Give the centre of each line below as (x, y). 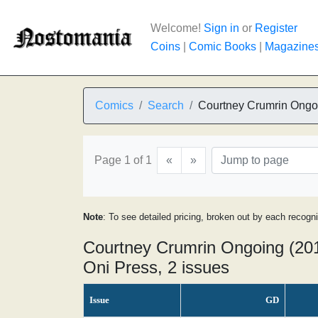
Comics (114, 105)
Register (276, 28)
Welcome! (177, 28)
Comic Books (223, 46)
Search (166, 105)
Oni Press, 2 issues (156, 267)
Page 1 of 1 (123, 160)
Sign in (221, 28)
